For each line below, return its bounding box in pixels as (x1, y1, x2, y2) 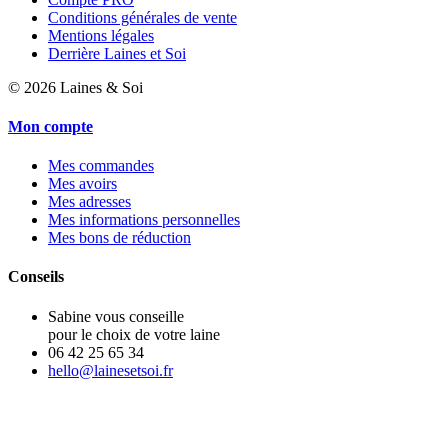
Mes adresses (48, 193, 131, 211)
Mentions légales (48, 26, 154, 44)
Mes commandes (48, 157, 154, 175)
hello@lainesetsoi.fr (48, 361, 173, 379)
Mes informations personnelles (48, 211, 240, 229)
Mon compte (8, 117, 93, 135)
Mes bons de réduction (48, 229, 191, 247)
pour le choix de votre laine (48, 325, 220, 343)
